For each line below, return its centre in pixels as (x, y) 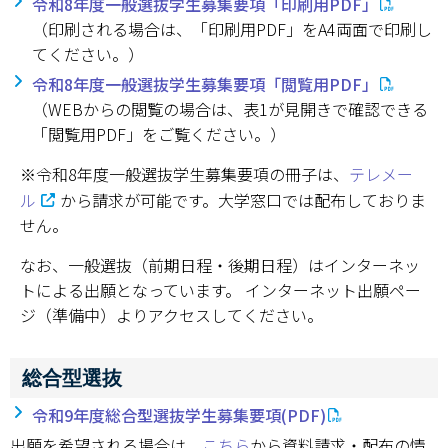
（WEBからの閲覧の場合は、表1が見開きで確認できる (230, 109)
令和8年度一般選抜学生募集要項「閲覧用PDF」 (205, 84)
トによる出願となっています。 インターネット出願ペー (220, 290)
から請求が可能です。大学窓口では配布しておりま (243, 200)
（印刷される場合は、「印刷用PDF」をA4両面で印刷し (232, 29)
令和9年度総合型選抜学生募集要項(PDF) (179, 415)
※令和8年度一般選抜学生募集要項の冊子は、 (184, 174)
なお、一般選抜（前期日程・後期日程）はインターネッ (220, 265)
